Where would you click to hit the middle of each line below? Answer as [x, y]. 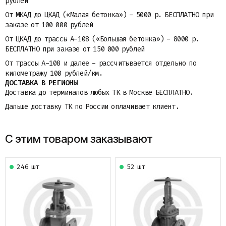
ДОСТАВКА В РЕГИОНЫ [41, 83]
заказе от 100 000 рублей [49, 25]
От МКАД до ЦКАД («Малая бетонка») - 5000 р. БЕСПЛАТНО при [109, 15]
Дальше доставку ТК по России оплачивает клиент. [92, 107]
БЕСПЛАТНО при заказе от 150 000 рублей [75, 49]
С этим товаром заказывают [79, 139]
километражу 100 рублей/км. [54, 73]
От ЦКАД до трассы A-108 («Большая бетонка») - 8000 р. [102, 39]
